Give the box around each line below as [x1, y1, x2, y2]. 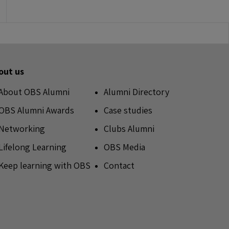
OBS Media [103, 141, 145, 153]
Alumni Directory [103, 85, 169, 98]
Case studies [103, 104, 152, 116]
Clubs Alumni [103, 122, 154, 134]
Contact [103, 159, 134, 171]
